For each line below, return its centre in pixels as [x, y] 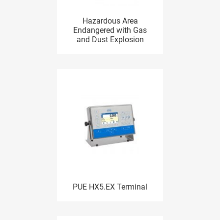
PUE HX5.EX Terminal [110, 187]
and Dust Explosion [110, 40]
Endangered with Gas [110, 30]
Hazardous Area [110, 21]
